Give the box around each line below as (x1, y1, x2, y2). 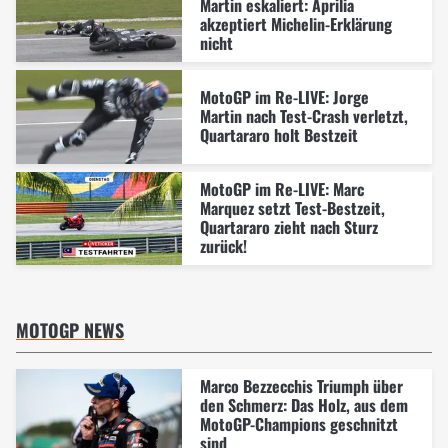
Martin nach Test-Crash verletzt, (199, 103, 408, 128)
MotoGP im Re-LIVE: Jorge (199, 84, 369, 109)
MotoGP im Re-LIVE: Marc (199, 176, 364, 201)
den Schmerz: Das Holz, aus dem (199, 393, 408, 418)
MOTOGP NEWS (16, 317, 124, 344)
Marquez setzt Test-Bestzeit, (199, 195, 385, 220)
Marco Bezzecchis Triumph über (199, 374, 403, 399)
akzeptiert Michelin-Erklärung (199, 11, 392, 36)
